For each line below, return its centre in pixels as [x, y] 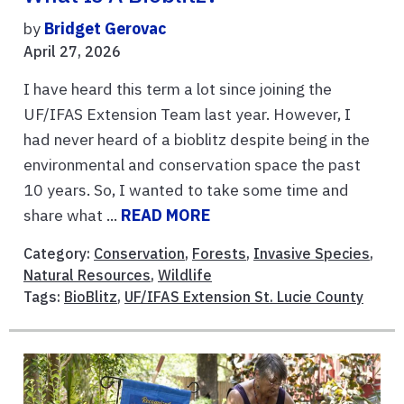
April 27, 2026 [72, 51]
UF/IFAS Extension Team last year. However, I [187, 114]
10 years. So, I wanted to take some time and [186, 189]
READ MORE [165, 215]
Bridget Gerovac [105, 28]
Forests [219, 253]
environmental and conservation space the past [192, 164]
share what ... [72, 215]
